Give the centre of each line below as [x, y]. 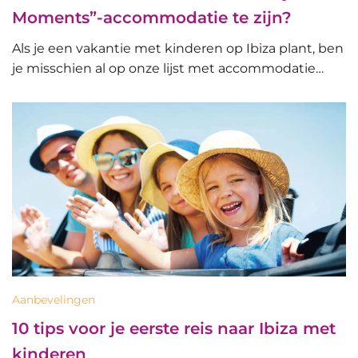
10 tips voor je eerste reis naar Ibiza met [174, 329]
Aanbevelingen [54, 300]
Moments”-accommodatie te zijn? [152, 17]
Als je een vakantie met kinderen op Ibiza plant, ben [178, 48]
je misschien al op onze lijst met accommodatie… [168, 68]
